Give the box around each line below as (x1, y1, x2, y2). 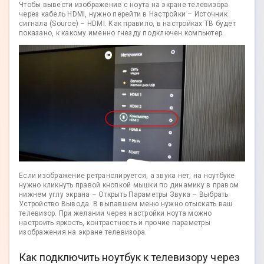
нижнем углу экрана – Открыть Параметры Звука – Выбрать (19, 190, 229, 199)
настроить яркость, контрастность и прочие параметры (19, 219, 210, 227)
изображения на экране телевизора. (19, 228, 147, 237)
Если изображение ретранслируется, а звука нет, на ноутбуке (19, 171, 235, 180)
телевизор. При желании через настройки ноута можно (19, 209, 212, 218)
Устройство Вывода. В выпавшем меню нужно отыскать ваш (19, 200, 233, 209)
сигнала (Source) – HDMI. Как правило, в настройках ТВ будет (19, 19, 236, 28)
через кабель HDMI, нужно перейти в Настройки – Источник (19, 9, 227, 18)
